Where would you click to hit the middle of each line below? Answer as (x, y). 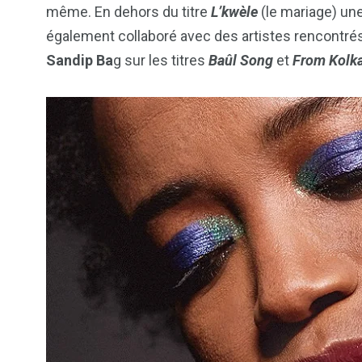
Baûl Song (241, 61)
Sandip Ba (80, 61)
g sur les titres (161, 61)
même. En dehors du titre (128, 12)
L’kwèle (234, 12)
